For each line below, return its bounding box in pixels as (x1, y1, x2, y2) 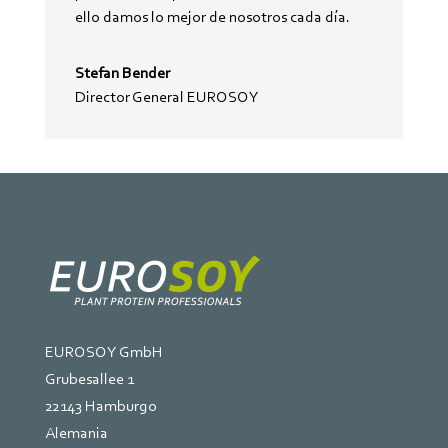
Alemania (44, 423, 108, 443)
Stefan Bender (74, 63, 170, 83)
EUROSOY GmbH (44, 342, 163, 362)
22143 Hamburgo (44, 396, 157, 416)
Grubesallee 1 (44, 369, 134, 389)
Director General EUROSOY (74, 87, 259, 107)
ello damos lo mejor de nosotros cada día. (74, 7, 350, 27)
